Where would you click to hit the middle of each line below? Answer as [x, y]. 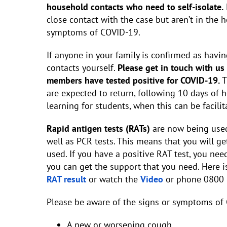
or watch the [113, 179]
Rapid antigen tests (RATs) [98, 128]
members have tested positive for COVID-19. [134, 80]
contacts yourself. [82, 68]
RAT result [66, 179]
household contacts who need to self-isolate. [135, 7]
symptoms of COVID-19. [93, 32]
